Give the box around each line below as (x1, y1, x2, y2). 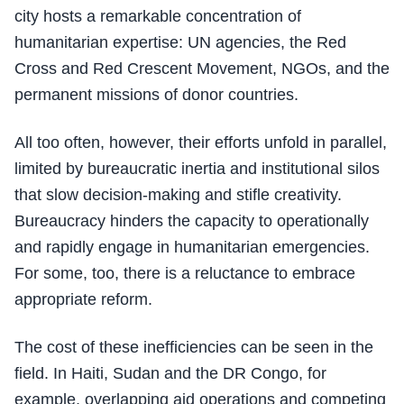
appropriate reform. (14, 289, 152, 308)
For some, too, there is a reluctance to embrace (14, 263, 355, 282)
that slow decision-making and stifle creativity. (14, 185, 342, 204)
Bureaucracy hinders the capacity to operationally (14, 211, 369, 230)
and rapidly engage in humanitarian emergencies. (14, 237, 370, 256)
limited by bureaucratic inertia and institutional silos (14, 159, 380, 178)
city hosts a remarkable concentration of (14, 6, 301, 25)
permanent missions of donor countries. (14, 85, 298, 104)
